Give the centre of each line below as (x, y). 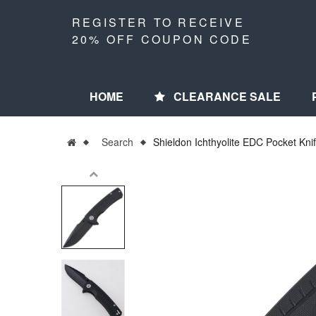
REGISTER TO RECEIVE (158, 22)
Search (117, 141)
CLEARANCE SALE (227, 96)
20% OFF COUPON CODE (162, 39)
